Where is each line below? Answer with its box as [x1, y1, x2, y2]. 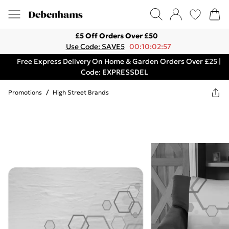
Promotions [8, 88, 42, 96]
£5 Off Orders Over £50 [75, 31, 158, 40]
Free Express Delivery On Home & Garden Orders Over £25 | [16, 57, 221, 66]
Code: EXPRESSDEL [81, 67, 148, 77]
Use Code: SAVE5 [65, 42, 125, 51]
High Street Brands [53, 88, 109, 96]
